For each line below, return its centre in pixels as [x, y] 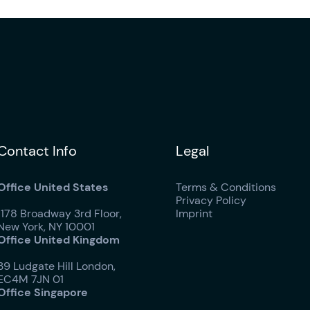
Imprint [194, 213]
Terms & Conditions [226, 187]
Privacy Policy [211, 200]
